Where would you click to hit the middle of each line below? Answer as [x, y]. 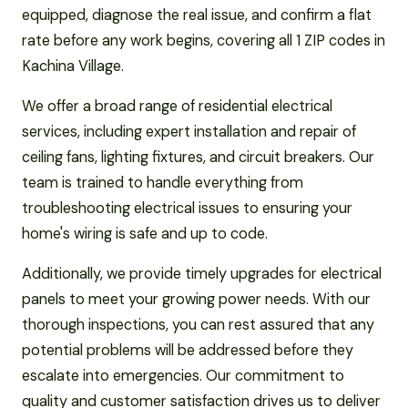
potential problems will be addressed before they [188, 350]
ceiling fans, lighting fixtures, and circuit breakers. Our [198, 157]
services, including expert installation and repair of [189, 131]
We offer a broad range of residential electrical [177, 106]
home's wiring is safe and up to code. [145, 233]
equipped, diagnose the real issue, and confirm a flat [197, 15]
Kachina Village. [73, 66]
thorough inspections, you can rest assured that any [198, 324]
